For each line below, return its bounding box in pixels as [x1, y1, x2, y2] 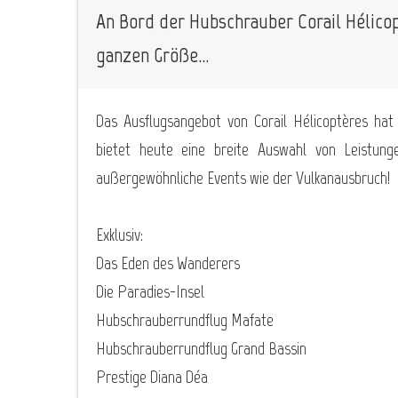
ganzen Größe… [96, 41, 209, 68]
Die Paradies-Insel [96, 280, 204, 302]
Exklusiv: [96, 223, 143, 245]
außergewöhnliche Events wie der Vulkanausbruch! [96, 166, 390, 188]
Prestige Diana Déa [96, 365, 208, 387]
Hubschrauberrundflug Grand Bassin [96, 337, 306, 359]
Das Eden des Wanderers [96, 251, 240, 274]
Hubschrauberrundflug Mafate [96, 308, 274, 330]
